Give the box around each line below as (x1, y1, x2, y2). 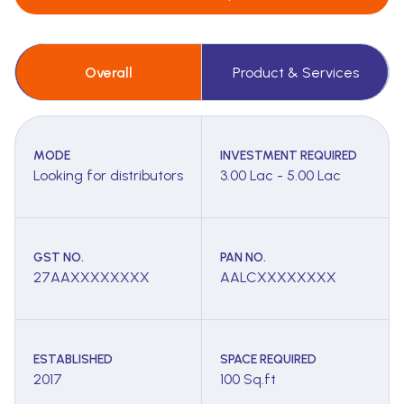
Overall (85, 63, 133, 81)
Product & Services (232, 63, 359, 81)
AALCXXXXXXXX (220, 269, 336, 287)
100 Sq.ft (220, 371, 276, 389)
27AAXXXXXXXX (33, 269, 150, 287)
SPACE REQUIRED (220, 352, 317, 368)
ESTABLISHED (33, 352, 113, 368)
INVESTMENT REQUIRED (220, 148, 357, 164)
